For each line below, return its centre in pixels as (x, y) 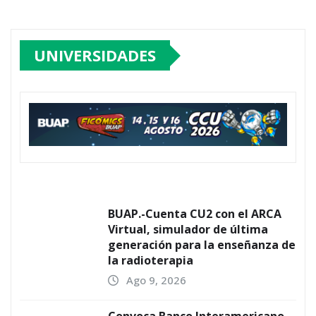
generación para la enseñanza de (202, 245)
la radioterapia (151, 261)
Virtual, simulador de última (188, 230)
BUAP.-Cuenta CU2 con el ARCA (195, 214)
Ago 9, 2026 (156, 280)
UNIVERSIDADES (95, 55)
